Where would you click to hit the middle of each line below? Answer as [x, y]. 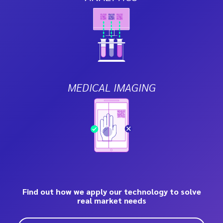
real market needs [111, 200]
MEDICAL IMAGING [111, 87]
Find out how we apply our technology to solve [111, 191]
